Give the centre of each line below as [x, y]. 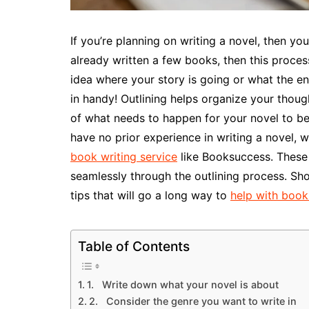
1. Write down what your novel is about [182, 284]
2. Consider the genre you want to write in [192, 301]
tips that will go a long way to [150, 195]
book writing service [124, 156]
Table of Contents [134, 246]
